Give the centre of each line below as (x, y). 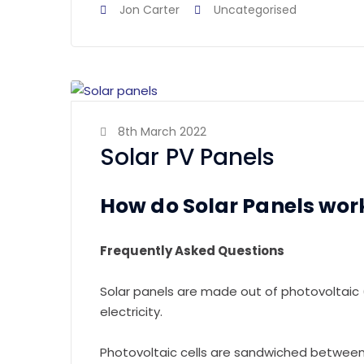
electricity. (131, 312)
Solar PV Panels (188, 158)
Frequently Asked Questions (192, 251)
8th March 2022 (162, 132)
